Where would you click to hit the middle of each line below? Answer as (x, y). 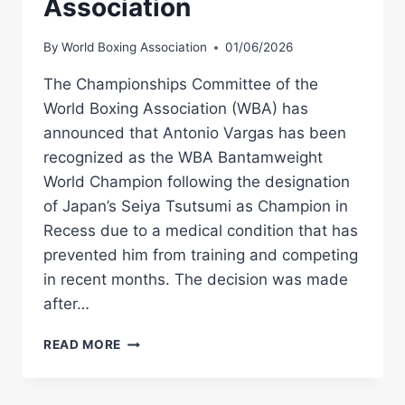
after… (66, 304)
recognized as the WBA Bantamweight (183, 158)
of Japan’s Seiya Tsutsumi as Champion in (196, 207)
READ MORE (83, 345)
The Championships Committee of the (181, 85)
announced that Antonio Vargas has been (195, 133)
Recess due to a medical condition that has (201, 231)
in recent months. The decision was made (196, 280)
